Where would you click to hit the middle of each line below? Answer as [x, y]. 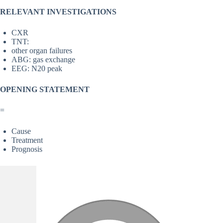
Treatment [27, 140]
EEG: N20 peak [37, 69]
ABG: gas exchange [43, 60]
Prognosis [27, 149]
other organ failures [42, 51]
